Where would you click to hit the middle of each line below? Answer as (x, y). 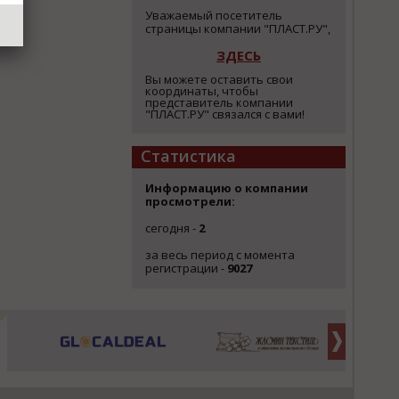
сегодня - (172, 228)
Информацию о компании (227, 188)
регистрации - (186, 268)
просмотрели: (190, 201)
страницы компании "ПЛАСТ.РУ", (238, 28)
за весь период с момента (220, 255)
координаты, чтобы (202, 91)
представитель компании (219, 102)
